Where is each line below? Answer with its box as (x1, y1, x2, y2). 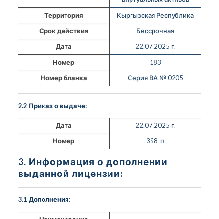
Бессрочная (136, 26, 175, 35)
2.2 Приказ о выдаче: (18, 101, 87, 109)
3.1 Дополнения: (18, 195, 70, 203)
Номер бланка (40, 73, 87, 82)
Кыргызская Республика (117, 11, 194, 19)
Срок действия (39, 26, 88, 35)
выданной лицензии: (18, 167, 123, 179)
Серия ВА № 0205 (127, 73, 183, 82)
